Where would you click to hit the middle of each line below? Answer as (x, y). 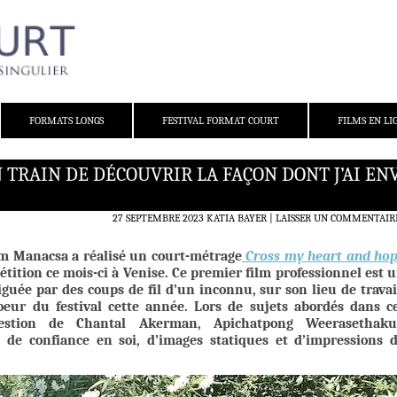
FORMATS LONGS (66, 121)
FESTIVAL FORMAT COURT (221, 121)
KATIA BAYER (237, 218)
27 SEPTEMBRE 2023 (158, 218)
